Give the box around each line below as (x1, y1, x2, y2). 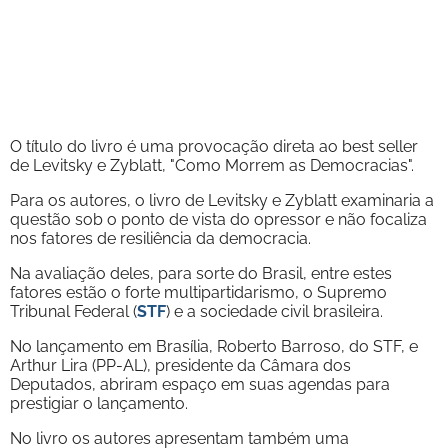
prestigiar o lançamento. (10, 393, 188, 413)
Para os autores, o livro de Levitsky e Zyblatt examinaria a (10, 190, 434, 210)
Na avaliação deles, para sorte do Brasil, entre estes (10, 263, 392, 283)
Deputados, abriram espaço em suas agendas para (10, 374, 390, 394)
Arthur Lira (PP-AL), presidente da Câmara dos (10, 355, 351, 375)
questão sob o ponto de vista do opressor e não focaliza (10, 209, 427, 229)
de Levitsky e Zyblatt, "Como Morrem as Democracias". (10, 155, 414, 175)
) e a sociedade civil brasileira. (166, 301, 383, 321)
